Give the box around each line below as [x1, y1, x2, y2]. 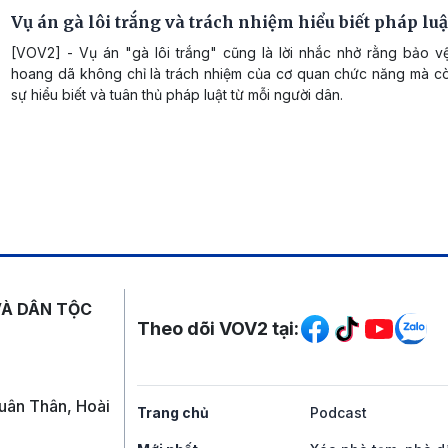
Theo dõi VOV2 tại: [137, 317, 299, 339]
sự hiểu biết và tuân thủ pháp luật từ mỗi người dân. [11, 85, 343, 103]
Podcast [309, 403, 367, 421]
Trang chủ [137, 403, 209, 421]
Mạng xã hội [136, 286, 331, 327]
